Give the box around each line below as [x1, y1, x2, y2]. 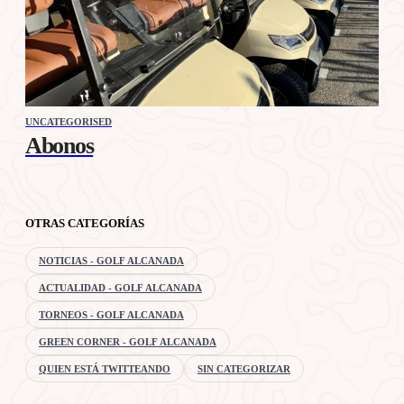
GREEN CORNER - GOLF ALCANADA [39, 335, 216, 347]
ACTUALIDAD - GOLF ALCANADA [39, 281, 202, 293]
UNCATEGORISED [25, 115, 112, 127]
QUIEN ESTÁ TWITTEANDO [39, 363, 170, 374]
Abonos [25, 132, 94, 159]
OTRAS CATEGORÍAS [25, 216, 144, 230]
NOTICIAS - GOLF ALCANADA [39, 254, 184, 266]
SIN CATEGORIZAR [197, 363, 290, 374]
